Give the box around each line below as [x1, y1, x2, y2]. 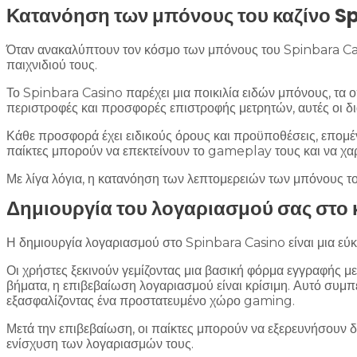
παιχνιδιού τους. [6, 57, 97, 73]
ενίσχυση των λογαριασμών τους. [6, 336, 194, 352]
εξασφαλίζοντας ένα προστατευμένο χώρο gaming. [6, 293, 295, 309]
